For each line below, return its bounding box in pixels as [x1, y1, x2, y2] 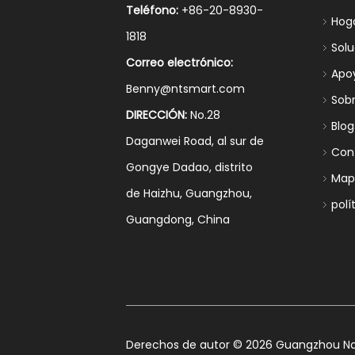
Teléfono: [126, 2, 179, 18]
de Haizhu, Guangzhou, [126, 185, 253, 201]
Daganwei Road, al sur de [126, 133, 265, 149]
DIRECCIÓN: [126, 107, 188, 123]
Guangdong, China [126, 212, 231, 227]
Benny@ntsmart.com [126, 81, 246, 97]
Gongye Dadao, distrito [126, 159, 254, 175]
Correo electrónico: [126, 55, 234, 71]
